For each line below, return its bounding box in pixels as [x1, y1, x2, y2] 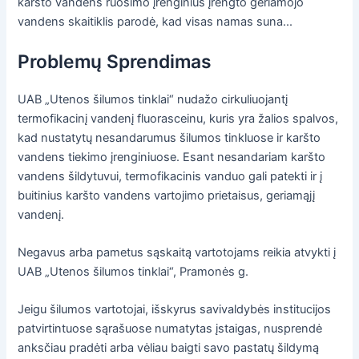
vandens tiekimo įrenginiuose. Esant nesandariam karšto [18, 149, 326, 164]
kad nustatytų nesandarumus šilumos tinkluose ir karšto [18, 130, 321, 145]
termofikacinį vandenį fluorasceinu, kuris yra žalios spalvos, [18, 111, 339, 126]
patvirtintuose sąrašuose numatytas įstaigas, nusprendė [18, 321, 323, 337]
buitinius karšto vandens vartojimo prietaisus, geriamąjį [18, 188, 316, 203]
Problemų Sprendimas [18, 50, 212, 73]
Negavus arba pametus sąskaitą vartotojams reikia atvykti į [18, 244, 337, 260]
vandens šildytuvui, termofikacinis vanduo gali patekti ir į [18, 168, 323, 184]
